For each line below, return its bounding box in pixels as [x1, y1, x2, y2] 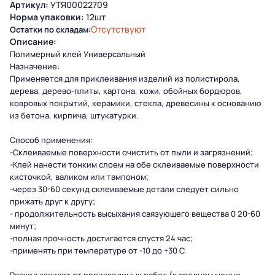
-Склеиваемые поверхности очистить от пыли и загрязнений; [10, 147, 253, 158]
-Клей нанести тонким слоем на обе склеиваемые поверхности [10, 159, 259, 170]
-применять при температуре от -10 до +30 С [10, 245, 185, 256]
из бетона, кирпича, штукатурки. [10, 110, 139, 121]
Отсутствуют [91, 23, 145, 35]
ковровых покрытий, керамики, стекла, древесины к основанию [10, 98, 261, 109]
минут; [10, 220, 36, 231]
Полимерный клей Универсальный [10, 48, 145, 60]
